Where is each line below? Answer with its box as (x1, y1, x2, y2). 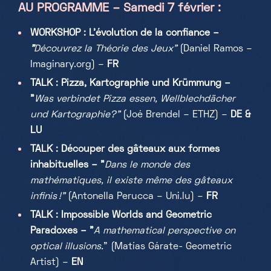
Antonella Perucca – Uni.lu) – (71, 192, 206, 201)
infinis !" (30, 192, 65, 201)
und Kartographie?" (30, 111, 120, 119)
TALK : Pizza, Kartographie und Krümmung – (30, 79, 230, 88)
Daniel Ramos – (183, 45, 252, 53)
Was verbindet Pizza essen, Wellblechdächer (34, 95, 235, 103)
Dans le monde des (105, 161, 190, 169)
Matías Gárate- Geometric (114, 243, 232, 251)
